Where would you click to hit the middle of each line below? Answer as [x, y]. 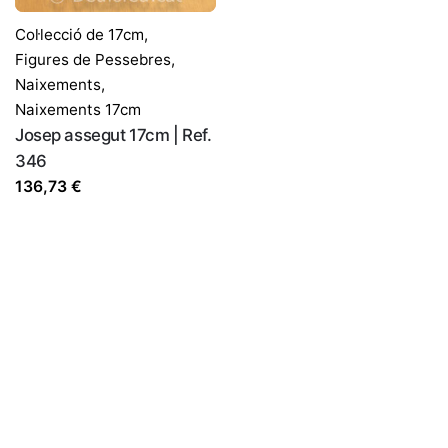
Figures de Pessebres [93, 60]
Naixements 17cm [78, 110]
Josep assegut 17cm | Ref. [113, 135]
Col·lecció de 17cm [79, 35]
